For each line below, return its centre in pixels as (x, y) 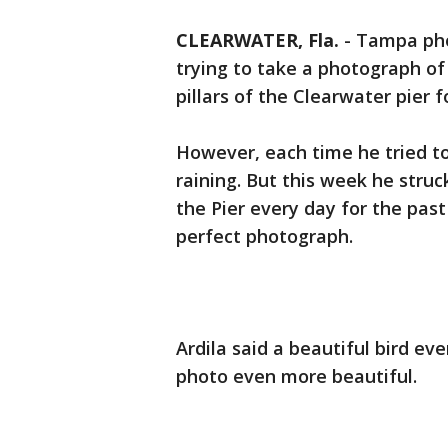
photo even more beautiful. (299, 376)
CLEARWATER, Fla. (257, 40)
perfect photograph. (264, 236)
